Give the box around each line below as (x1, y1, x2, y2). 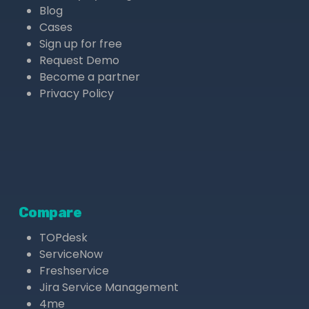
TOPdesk (39, 229, 88, 246)
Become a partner (39, 68, 140, 85)
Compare (18, 203, 82, 221)
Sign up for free (39, 35, 122, 52)
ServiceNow (39, 246, 103, 262)
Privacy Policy (39, 85, 114, 101)
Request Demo (39, 52, 119, 68)
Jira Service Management (39, 279, 179, 295)
